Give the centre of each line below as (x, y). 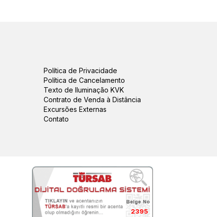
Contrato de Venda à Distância (92, 100)
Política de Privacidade (80, 70)
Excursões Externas (75, 109)
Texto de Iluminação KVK (84, 90)
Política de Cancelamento (84, 80)
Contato (56, 119)
